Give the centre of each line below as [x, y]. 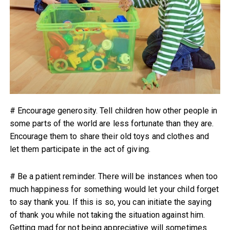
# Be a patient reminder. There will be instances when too [114, 177]
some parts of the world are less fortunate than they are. [112, 124]
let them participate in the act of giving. [80, 149]
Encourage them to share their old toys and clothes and [109, 137]
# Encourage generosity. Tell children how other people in [113, 111]
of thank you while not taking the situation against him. [107, 215]
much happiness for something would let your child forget [114, 189]
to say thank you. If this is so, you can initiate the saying [110, 202]
